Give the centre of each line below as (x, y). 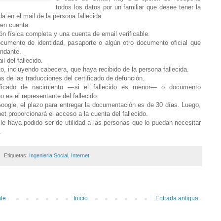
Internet (80, 155)
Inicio (81, 199)
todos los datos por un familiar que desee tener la (128, 7)
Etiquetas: (16, 155)
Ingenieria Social (48, 155)
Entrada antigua (177, 199)
